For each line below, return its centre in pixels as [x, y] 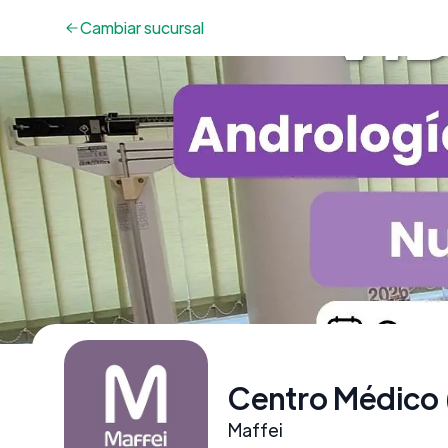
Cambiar [110, 27]
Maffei [255, 429]
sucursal [172, 27]
